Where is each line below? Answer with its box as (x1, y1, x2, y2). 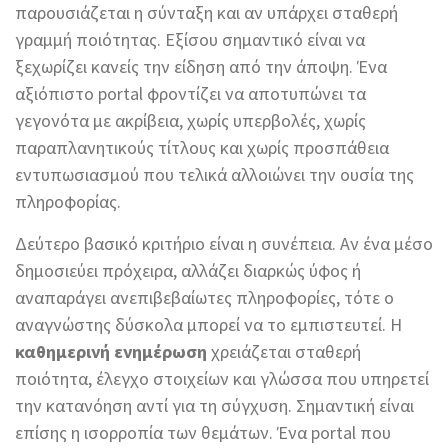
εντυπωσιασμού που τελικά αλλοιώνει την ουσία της (15, 163, 414, 187)
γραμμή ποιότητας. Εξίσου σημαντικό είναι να (15, 28, 365, 52)
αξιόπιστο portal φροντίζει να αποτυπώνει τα (15, 82, 366, 106)
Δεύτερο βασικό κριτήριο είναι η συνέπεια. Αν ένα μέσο (15, 232, 433, 256)
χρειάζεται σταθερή (207, 340, 361, 364)
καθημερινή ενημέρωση (15, 340, 207, 364)
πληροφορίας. (15, 190, 121, 214)
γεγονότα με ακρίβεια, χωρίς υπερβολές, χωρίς (15, 109, 366, 133)
